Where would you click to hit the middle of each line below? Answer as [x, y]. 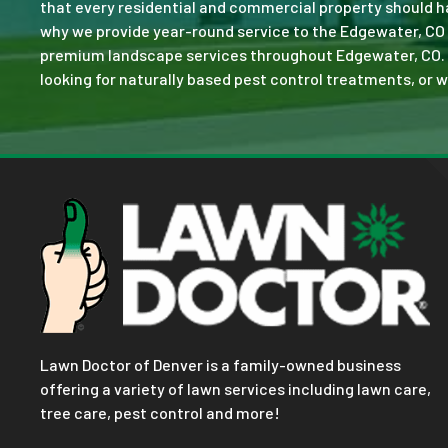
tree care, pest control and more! [161, 412]
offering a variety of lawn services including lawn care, [235, 388]
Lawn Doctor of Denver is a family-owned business [220, 364]
